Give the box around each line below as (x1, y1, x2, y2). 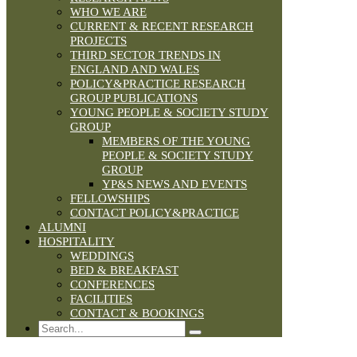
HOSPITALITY (38, 235, 115, 249)
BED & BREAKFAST (70, 264, 178, 277)
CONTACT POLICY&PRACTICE (70, 206, 239, 220)
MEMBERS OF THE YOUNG (102, 135, 250, 148)
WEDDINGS (70, 249, 134, 263)
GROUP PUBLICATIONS (70, 92, 198, 105)
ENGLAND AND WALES (70, 63, 199, 76)
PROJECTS (70, 34, 127, 48)
